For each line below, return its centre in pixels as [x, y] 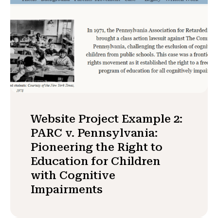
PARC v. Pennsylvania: [94, 133]
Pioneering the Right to [96, 147]
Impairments [67, 190]
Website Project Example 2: [107, 119]
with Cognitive [73, 175]
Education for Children [95, 161]
